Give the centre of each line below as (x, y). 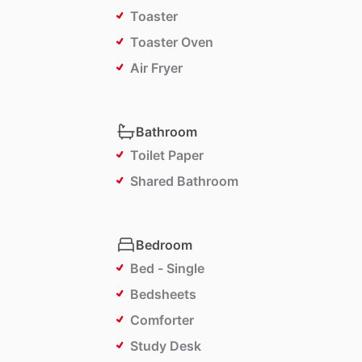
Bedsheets (163, 295)
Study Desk (166, 346)
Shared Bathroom (184, 181)
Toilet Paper (167, 156)
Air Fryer (156, 68)
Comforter (162, 320)
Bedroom (164, 245)
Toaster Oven (172, 42)
